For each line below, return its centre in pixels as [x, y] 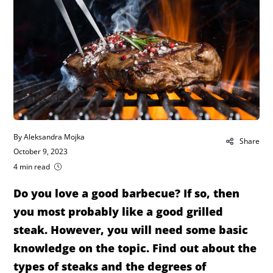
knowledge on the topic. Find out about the [135, 248]
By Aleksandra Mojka [49, 137]
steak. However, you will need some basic [131, 230]
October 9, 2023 [41, 152]
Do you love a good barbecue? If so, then [127, 193]
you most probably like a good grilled [119, 212]
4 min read [32, 166]
